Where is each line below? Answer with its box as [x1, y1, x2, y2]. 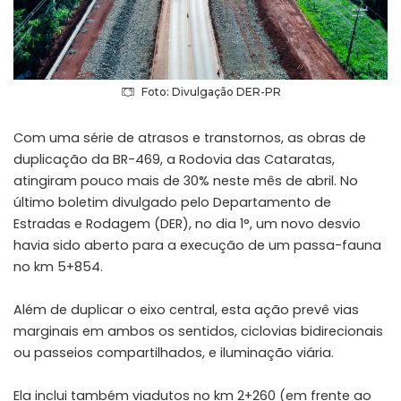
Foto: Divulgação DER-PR [141, 84, 281, 98]
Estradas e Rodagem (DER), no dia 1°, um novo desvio [13, 214, 361, 233]
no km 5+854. [13, 257, 103, 276]
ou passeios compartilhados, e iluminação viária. [13, 343, 334, 362]
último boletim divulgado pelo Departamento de [13, 192, 331, 211]
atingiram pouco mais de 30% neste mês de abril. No [13, 171, 358, 190]
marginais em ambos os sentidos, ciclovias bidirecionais [13, 321, 383, 340]
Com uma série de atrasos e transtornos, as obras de [13, 128, 366, 147]
